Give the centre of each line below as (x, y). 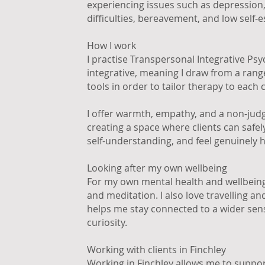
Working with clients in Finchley (156, 250)
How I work (112, 46)
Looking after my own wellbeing (157, 168)
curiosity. (107, 222)
